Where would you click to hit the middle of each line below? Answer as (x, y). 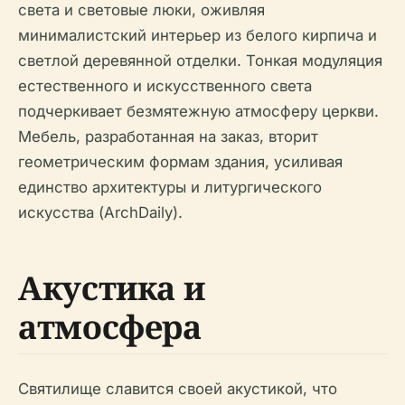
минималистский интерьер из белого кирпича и (198, 35)
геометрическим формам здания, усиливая (180, 162)
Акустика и (112, 288)
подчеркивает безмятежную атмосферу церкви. (198, 111)
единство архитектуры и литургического (170, 187)
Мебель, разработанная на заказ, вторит (168, 137)
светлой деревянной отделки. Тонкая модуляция (200, 61)
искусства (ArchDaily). (100, 212)
